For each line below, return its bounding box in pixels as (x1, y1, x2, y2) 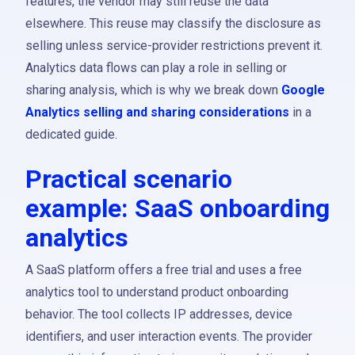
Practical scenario (25, 164, 232, 194)
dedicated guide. (25, 127, 117, 142)
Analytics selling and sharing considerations (25, 105, 289, 120)
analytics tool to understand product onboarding (25, 284, 288, 300)
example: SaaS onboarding (25, 193, 330, 223)
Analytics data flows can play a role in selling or (25, 60, 287, 75)
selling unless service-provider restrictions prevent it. (25, 38, 323, 53)
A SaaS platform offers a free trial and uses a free (25, 262, 302, 277)
